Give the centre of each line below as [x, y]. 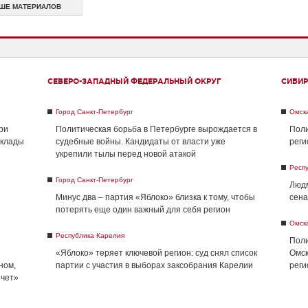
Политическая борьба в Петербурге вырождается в [156, 129]
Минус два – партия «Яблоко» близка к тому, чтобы [155, 197]
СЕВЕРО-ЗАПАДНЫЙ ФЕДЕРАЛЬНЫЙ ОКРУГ [134, 81]
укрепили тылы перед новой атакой [126, 154]
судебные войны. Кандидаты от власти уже [141, 142]
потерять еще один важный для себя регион [143, 210]
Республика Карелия [90, 235]
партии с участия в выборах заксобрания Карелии [154, 265]
